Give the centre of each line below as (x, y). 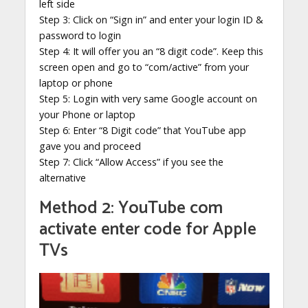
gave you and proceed (90, 146)
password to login (80, 36)
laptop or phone (76, 83)
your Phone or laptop (87, 115)
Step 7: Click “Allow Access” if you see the (131, 162)
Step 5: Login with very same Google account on (148, 99)
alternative (62, 178)
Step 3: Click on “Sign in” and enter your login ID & (151, 20)
